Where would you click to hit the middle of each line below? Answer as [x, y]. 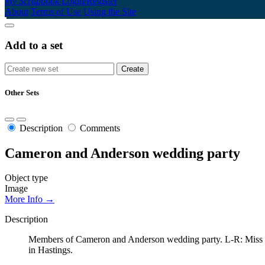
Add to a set [34, 45]
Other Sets [22, 93]
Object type [26, 178]
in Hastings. [51, 250]
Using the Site [110, 11]
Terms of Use [56, 11]
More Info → [30, 199]
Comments [100, 128]
